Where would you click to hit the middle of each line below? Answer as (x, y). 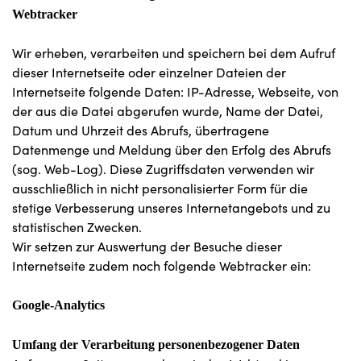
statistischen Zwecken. (77, 227)
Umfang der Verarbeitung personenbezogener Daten (156, 344)
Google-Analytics (58, 305)
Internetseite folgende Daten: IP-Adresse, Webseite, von (175, 91)
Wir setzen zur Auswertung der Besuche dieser (147, 246)
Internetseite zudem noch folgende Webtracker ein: (162, 266)
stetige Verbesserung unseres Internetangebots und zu (171, 207)
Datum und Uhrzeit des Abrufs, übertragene (141, 130)
